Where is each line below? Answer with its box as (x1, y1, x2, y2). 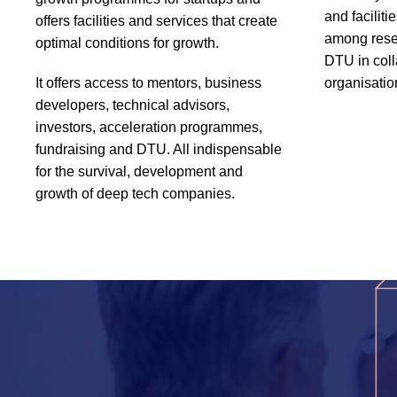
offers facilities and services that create (35, 13, 277, 29)
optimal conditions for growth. (35, 35, 219, 51)
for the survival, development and (35, 164, 243, 180)
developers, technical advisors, (35, 97, 230, 113)
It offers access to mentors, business (35, 75, 261, 91)
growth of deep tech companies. (35, 186, 235, 202)
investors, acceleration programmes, (35, 120, 262, 136)
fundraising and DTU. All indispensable (35, 142, 282, 158)
